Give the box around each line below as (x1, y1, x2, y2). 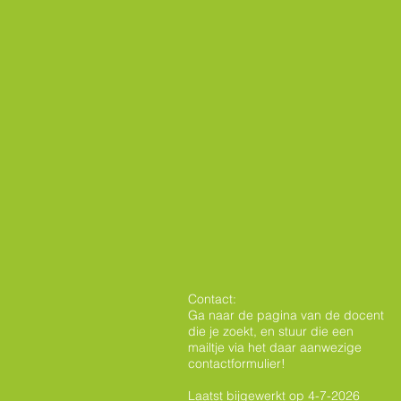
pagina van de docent (257, 307, 384, 323)
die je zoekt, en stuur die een (188, 323, 354, 339)
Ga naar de (188, 307, 257, 323)
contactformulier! (188, 355, 286, 371)
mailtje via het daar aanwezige (188, 339, 362, 355)
